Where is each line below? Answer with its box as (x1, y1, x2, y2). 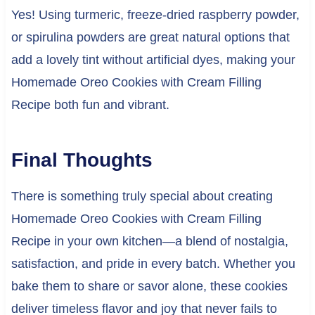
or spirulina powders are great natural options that (11, 30, 290, 45)
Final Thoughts (11, 149, 153, 172)
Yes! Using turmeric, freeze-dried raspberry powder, (11, 8, 300, 22)
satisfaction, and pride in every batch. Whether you (11, 257, 295, 271)
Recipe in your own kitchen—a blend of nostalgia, (11, 234, 288, 249)
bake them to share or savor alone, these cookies (11, 279, 288, 294)
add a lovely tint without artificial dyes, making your (11, 53, 295, 67)
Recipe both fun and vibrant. (11, 98, 169, 112)
